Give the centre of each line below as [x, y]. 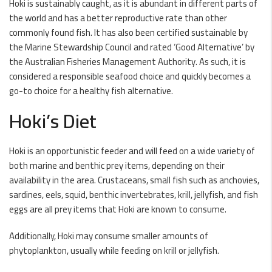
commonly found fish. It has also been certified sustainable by [128, 32]
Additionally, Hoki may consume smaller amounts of [109, 236]
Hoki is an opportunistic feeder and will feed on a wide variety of [132, 151]
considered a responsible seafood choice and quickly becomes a [130, 76]
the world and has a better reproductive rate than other [118, 18]
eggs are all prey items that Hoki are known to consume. [118, 209]
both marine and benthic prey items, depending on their [117, 165]
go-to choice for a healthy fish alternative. [91, 91]
